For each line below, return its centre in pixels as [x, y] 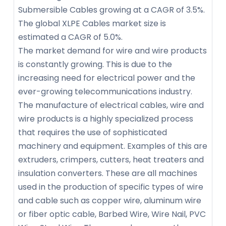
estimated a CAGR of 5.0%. [70, 37]
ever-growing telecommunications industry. [105, 92]
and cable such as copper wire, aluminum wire [110, 201]
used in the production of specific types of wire [111, 187]
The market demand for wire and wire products [112, 51]
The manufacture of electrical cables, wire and [111, 105]
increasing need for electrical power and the [107, 78]
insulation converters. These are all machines [108, 174]
